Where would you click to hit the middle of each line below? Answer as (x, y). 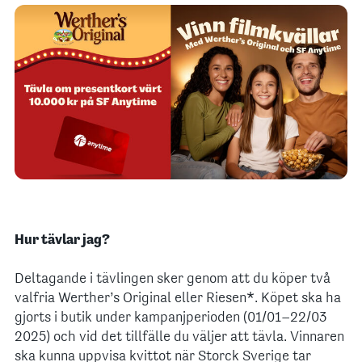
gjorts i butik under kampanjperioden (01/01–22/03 (171, 318)
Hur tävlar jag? (63, 241)
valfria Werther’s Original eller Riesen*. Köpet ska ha (178, 299)
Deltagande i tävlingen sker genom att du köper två (173, 280)
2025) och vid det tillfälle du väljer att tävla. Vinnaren (179, 338)
